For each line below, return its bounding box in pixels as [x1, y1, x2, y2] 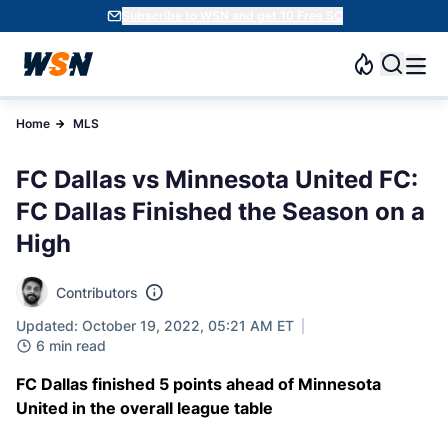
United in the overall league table [16, 398, 273, 418]
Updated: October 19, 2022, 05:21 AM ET [16, 317, 294, 334]
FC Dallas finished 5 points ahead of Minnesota [16, 374, 381, 394]
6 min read [36, 337, 106, 354]
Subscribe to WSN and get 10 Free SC [121, 8, 343, 23]
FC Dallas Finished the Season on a [16, 197, 425, 226]
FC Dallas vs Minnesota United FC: [16, 165, 418, 194]
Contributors [56, 283, 138, 301]
